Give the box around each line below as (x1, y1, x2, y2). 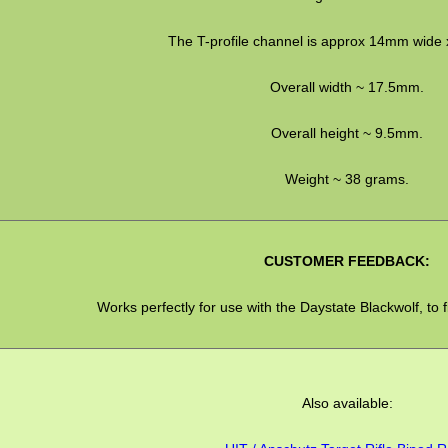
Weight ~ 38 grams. (285, 171, 410, 188)
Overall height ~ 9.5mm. (271, 125, 424, 142)
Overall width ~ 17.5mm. (270, 79, 425, 96)
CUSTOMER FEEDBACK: (264, 252, 431, 269)
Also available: (301, 394, 393, 411)
